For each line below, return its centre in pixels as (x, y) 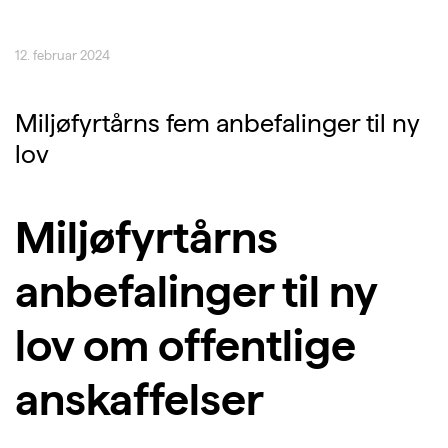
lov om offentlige (185, 345)
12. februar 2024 (62, 56)
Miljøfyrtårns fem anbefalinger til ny (217, 123)
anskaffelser (139, 399)
